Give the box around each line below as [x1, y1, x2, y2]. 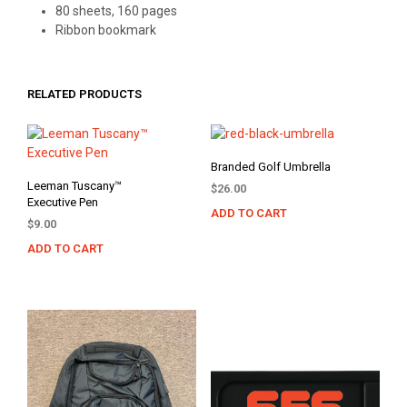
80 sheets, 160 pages [55, 4, 177, 19]
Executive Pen [27, 195, 98, 210]
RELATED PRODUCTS [27, 87, 142, 102]
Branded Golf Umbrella [210, 160, 331, 174]
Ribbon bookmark [55, 23, 156, 38]
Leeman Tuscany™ [27, 179, 122, 194]
